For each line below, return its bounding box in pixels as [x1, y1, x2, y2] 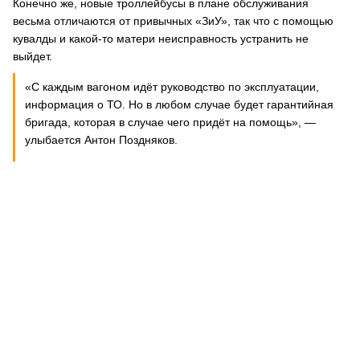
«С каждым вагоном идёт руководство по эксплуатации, [25, 80, 319, 93]
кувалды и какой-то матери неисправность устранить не [13, 32, 309, 45]
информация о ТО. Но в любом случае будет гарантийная [25, 98, 333, 111]
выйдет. [13, 50, 52, 63]
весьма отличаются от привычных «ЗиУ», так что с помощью [13, 14, 333, 27]
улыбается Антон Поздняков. [25, 133, 178, 146]
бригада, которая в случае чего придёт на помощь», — [25, 116, 316, 129]
